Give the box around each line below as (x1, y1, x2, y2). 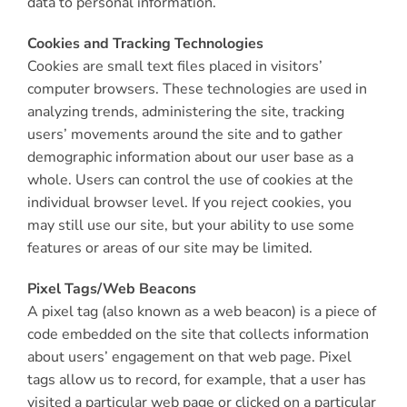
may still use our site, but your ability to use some (26, 215, 354, 235)
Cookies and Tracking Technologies (26, 34, 263, 54)
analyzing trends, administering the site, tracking (26, 102, 344, 122)
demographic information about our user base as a (26, 147, 353, 167)
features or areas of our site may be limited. (26, 238, 313, 258)
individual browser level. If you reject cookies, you (26, 193, 352, 213)
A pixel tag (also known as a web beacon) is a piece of (26, 302, 376, 322)
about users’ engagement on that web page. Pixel (26, 347, 352, 367)
